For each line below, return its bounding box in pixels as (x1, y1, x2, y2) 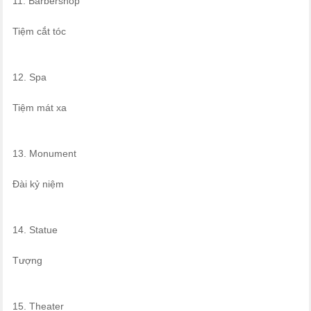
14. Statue (12, 224, 58, 236)
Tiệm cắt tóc (12, 26, 66, 37)
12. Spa (12, 72, 47, 83)
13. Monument (12, 148, 76, 160)
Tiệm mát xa (12, 102, 67, 114)
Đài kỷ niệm (12, 178, 64, 190)
